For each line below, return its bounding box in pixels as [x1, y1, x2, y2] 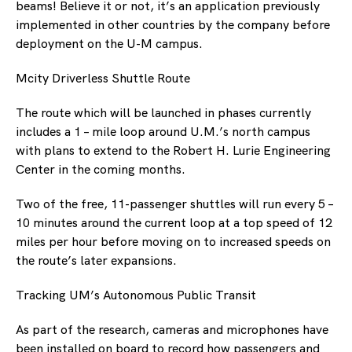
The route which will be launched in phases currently [16, 104, 311, 121]
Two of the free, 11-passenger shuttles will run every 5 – [16, 196, 333, 212]
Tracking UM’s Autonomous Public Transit [16, 287, 256, 303]
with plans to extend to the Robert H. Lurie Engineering [16, 142, 331, 159]
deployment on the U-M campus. [16, 35, 203, 52]
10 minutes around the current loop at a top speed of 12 [16, 214, 332, 231]
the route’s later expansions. [16, 252, 177, 269]
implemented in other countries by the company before [16, 16, 330, 33]
